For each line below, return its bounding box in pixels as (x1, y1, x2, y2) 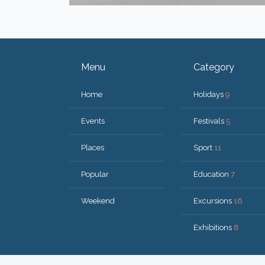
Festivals (193, 117, 226, 125)
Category (193, 62, 234, 73)
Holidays (193, 90, 225, 99)
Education (193, 170, 231, 179)
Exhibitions (193, 223, 234, 232)
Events (81, 117, 105, 125)
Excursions (193, 196, 234, 205)
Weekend (81, 196, 115, 205)
